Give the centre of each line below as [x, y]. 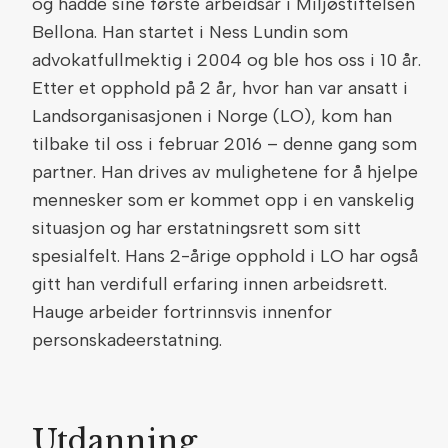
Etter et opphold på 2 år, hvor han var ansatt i [220, 87]
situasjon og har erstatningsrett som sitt [196, 227]
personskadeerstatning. [127, 339]
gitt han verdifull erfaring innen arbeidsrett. [209, 283]
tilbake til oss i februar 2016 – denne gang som [224, 143]
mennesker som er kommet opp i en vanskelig [223, 199]
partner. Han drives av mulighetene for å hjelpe [225, 171]
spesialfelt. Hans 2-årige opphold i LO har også [225, 255]
